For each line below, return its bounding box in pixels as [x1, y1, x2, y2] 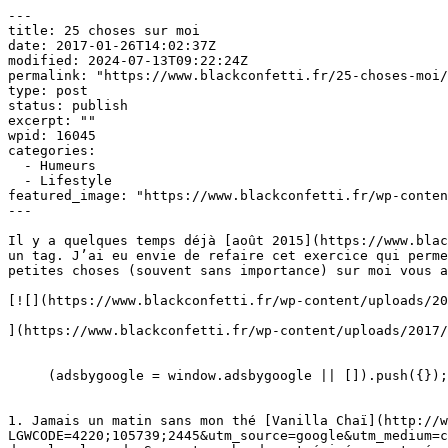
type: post [8, 83, 88, 98]
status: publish [8, 98, 128, 113]
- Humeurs [8, 158, 24, 173]
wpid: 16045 [8, 128, 96, 143]
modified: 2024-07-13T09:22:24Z [8, 53, 248, 68]
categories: [8, 143, 96, 158]
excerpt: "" [8, 113, 96, 128]
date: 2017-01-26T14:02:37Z [8, 38, 216, 53]
